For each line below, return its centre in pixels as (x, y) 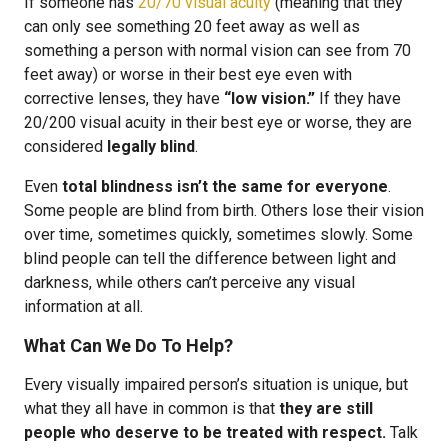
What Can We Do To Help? (128, 345)
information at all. (83, 306)
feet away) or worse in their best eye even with (188, 74)
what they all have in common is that (151, 408)
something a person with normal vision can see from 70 (217, 50)
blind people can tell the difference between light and (210, 258)
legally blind (151, 146)
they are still (326, 408)
